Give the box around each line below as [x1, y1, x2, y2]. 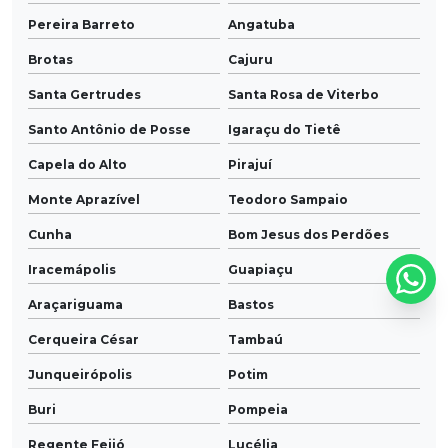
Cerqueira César [28, 332, 139, 348]
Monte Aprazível [28, 192, 140, 208]
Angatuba [228, 17, 295, 33]
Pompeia [228, 402, 288, 418]
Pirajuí [228, 157, 272, 173]
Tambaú [228, 332, 283, 348]
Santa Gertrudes [28, 87, 141, 103]
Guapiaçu [228, 262, 293, 278]
